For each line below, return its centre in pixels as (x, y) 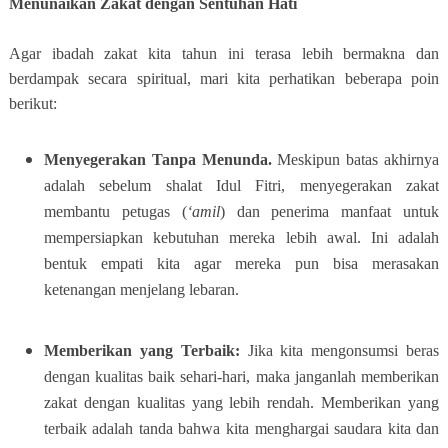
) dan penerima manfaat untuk (329, 211)
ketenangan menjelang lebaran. (141, 289)
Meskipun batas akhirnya (358, 159)
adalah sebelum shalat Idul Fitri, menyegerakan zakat (241, 185)
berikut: (32, 103)
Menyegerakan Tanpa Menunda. (160, 159)
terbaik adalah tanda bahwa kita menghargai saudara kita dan (241, 428)
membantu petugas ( (115, 211)
